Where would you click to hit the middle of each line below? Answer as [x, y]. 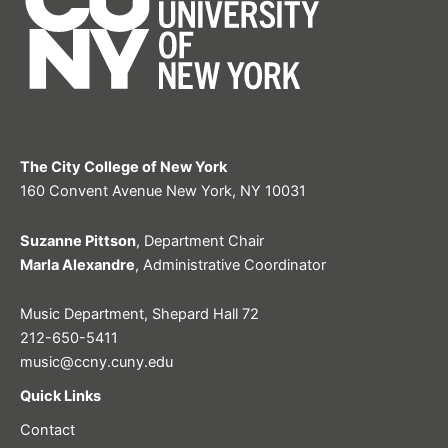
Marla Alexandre [77, 264]
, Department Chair [200, 240]
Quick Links [60, 396]
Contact [47, 430]
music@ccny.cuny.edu [96, 362]
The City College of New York [123, 167]
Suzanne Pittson [78, 240]
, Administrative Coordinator [230, 264]
